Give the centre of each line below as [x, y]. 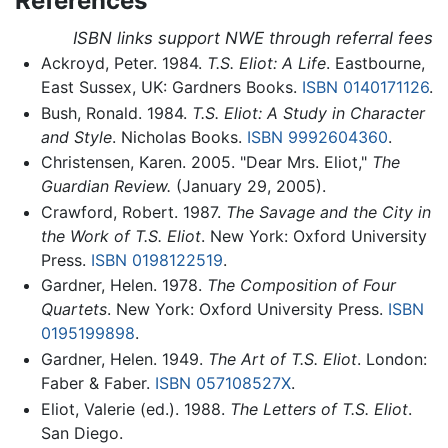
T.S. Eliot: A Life [266, 63]
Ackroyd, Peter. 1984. [123, 63]
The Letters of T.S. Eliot [318, 408]
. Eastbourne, [375, 63]
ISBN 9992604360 [317, 136]
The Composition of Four [301, 285]
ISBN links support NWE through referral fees [253, 38]
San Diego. [81, 432]
